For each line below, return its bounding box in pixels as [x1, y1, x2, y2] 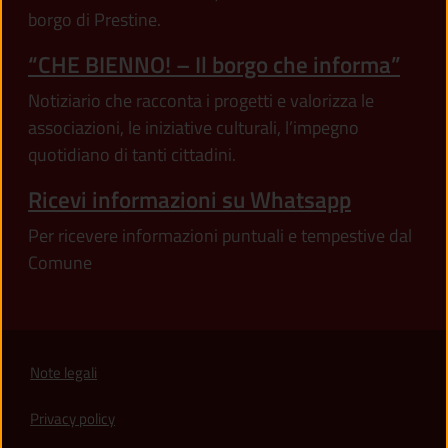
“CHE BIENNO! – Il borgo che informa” [28, 47, 400, 83]
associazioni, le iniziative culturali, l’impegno [28, 114, 359, 142]
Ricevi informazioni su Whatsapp [28, 182, 351, 218]
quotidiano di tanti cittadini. [28, 141, 236, 169]
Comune [28, 249, 92, 277]
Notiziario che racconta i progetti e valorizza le [28, 87, 374, 115]
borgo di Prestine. [28, 6, 161, 34]
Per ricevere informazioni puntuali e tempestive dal [28, 222, 412, 250]
